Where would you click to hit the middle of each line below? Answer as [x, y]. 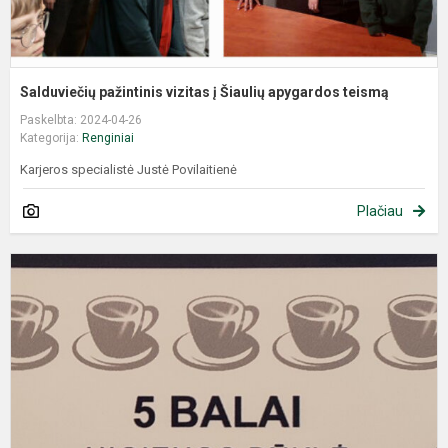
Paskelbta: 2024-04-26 [81, 120]
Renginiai [108, 138]
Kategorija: [51, 138]
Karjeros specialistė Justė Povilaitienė [128, 170]
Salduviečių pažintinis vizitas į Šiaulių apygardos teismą [204, 92]
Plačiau [380, 211]
